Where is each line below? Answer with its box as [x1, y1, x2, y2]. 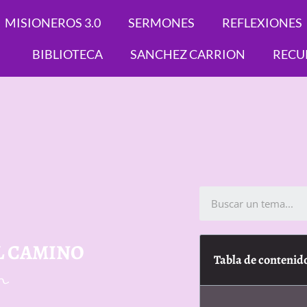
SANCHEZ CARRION [130, 47, 245, 62]
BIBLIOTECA [32, 47, 103, 62]
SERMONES [127, 15, 195, 30]
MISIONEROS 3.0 [4, 15, 101, 30]
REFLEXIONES [221, 15, 302, 30]
